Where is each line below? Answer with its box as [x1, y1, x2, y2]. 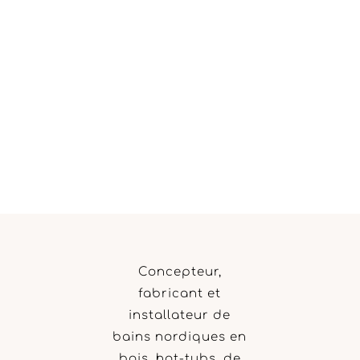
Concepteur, [137, 264, 222, 279]
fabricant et [138, 286, 222, 301]
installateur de [129, 308, 231, 322]
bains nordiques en [112, 329, 247, 344]
